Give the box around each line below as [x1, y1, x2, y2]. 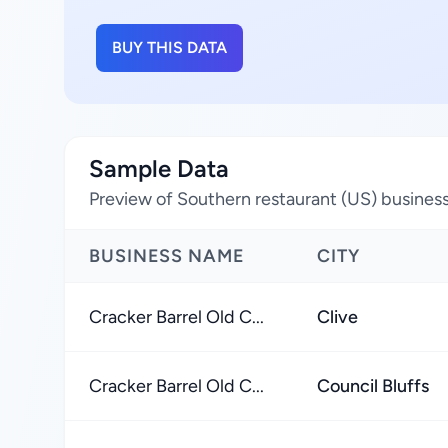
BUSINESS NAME [89, 245, 245, 267]
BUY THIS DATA [112, 38, 227, 57]
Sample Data [89, 154, 229, 183]
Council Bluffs [317, 375, 429, 397]
